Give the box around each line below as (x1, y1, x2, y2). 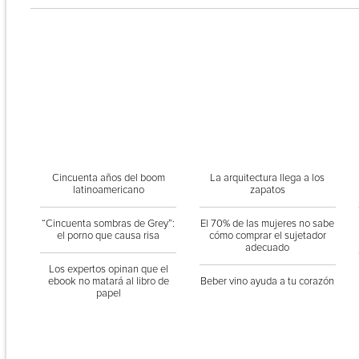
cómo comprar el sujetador (208, 229, 326, 242)
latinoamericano (72, 184, 144, 196)
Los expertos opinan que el (48, 263, 168, 276)
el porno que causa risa (57, 229, 160, 242)
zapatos (249, 184, 285, 196)
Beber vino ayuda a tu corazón (200, 275, 335, 288)
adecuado (245, 241, 290, 254)
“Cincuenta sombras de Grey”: (42, 217, 175, 230)
